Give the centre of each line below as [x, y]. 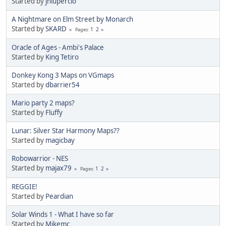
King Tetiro [62, 57]
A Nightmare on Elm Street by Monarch [72, 19]
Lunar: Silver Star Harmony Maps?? [66, 130]
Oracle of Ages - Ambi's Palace [58, 47]
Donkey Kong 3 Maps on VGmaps [63, 75]
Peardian [59, 196]
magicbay [60, 140]
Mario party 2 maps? [43, 103]
